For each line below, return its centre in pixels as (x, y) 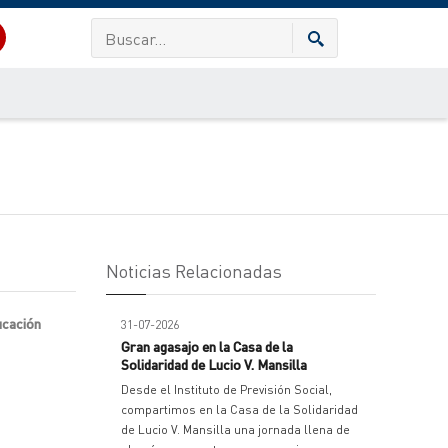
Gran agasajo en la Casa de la (207, 346)
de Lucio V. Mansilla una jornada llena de (235, 429)
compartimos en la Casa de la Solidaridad (239, 409)
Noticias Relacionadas (194, 270)
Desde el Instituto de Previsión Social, (226, 389)
